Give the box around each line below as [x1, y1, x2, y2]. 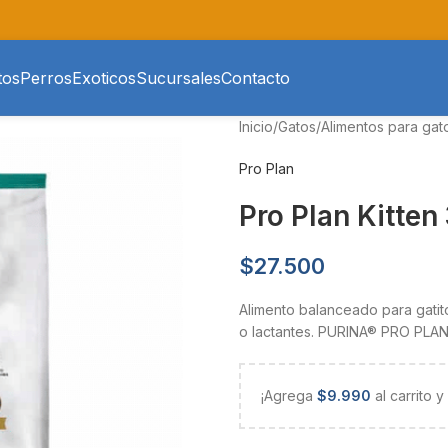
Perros [20, 67, 72, 88]
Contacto [221, 67, 290, 88]
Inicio [239, 118, 273, 135]
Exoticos [72, 67, 136, 88]
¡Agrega [261, 387, 317, 404]
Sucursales [136, 67, 221, 88]
